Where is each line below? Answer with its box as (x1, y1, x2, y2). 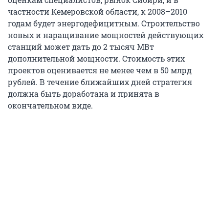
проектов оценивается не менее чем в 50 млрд (8, 65, 192, 76)
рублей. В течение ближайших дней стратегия (8, 77, 192, 88)
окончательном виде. (8, 100, 93, 111)
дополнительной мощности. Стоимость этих (8, 53, 185, 64)
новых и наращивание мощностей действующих (8, 30, 203, 41)
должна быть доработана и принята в (8, 88, 159, 99)
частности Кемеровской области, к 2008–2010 (8, 6, 187, 17)
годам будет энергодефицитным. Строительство (8, 18, 200, 29)
